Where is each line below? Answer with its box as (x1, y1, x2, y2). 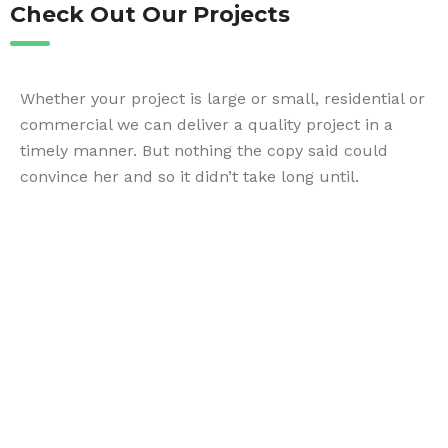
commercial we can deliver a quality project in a (20, 115, 393, 134)
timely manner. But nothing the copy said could (20, 141, 388, 160)
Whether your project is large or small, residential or (20, 89, 425, 108)
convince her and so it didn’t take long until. (20, 167, 359, 186)
